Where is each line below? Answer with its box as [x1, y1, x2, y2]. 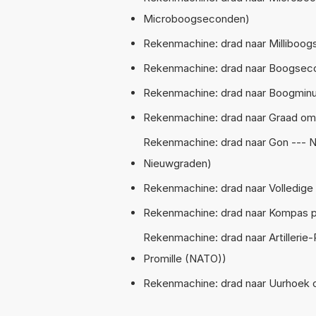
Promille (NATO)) [143, 251, 226, 265]
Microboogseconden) [143, 11, 250, 25]
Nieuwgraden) [143, 156, 212, 170]
